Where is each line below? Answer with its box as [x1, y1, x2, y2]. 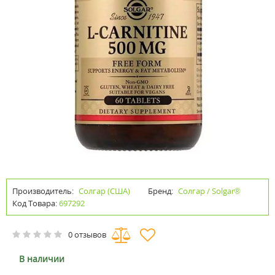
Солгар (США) [79, 185, 130, 196]
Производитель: [12, 185, 74, 196]
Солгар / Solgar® [178, 185, 241, 196]
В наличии [19, 253, 64, 265]
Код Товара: [12, 198, 57, 209]
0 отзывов [68, 229, 106, 241]
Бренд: [148, 185, 175, 196]
